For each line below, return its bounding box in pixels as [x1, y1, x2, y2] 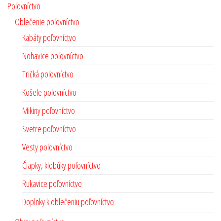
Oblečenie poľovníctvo [15, 16, 79, 28]
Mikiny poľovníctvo [22, 105, 75, 117]
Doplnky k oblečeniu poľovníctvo [22, 196, 114, 208]
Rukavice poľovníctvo [22, 178, 82, 190]
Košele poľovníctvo [22, 86, 76, 99]
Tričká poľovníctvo [22, 68, 74, 80]
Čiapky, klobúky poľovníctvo [22, 159, 101, 172]
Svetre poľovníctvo [22, 123, 76, 135]
